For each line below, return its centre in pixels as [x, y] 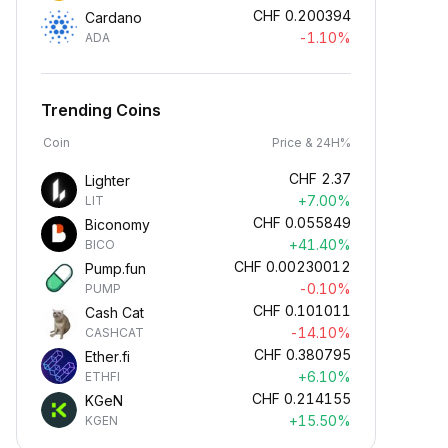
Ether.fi [107, 356]
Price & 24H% [311, 142]
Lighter [107, 180]
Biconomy [117, 224]
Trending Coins [101, 110]
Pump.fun [115, 268]
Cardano [113, 17]
